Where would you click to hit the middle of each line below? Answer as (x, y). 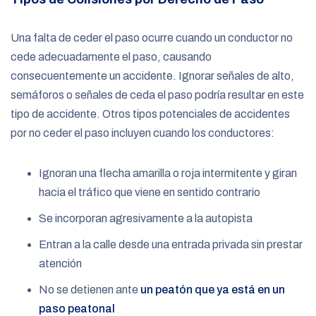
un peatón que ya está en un (213, 289)
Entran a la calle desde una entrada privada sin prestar (171, 244)
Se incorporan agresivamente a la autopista (146, 218)
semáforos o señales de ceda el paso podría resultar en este (157, 95)
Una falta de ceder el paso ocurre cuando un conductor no (152, 37)
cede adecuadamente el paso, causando (111, 56)
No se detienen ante (90, 289)
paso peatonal (77, 308)
